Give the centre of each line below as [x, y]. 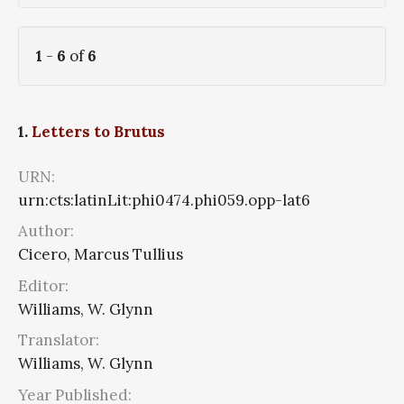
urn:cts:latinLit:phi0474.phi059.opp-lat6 [164, 200]
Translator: [59, 340]
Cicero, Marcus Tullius [101, 255]
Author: [46, 231]
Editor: [43, 285]
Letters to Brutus [98, 131]
